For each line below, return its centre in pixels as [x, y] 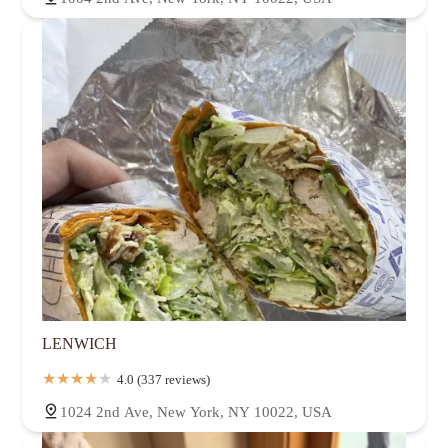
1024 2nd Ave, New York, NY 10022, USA [196, 412]
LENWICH [79, 344]
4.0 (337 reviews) [163, 380]
